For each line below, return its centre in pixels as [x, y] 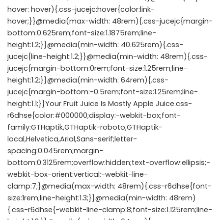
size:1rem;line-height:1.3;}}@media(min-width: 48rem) [102, 198]
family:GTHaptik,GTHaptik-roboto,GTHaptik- [85, 127]
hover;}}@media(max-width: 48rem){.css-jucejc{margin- [110, 21]
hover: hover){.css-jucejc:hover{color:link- [81, 9]
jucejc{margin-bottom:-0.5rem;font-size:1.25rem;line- [103, 92]
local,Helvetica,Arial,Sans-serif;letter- [72, 139]
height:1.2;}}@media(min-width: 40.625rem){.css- [95, 45]
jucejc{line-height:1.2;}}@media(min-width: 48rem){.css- [108, 56]
